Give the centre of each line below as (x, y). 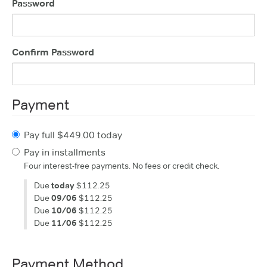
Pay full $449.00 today (73, 135)
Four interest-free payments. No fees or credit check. (122, 166)
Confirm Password (53, 52)
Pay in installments (65, 152)
